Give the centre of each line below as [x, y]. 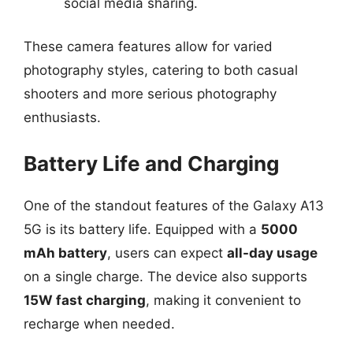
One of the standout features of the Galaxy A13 [174, 205]
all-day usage [272, 253]
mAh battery [65, 253]
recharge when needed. [99, 323]
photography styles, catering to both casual [161, 70]
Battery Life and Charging [151, 163]
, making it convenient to [223, 300]
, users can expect [167, 253]
